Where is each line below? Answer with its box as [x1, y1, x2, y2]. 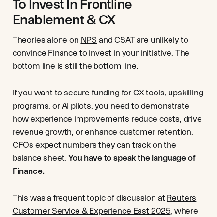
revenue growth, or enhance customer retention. [12, 127, 193, 137]
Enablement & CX [12, 12, 116, 27]
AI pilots [62, 101, 91, 110]
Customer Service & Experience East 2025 [12, 206, 171, 216]
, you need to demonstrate [91, 101, 189, 110]
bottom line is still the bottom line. [12, 61, 139, 71]
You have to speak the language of [68, 153, 196, 163]
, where [170, 206, 198, 216]
